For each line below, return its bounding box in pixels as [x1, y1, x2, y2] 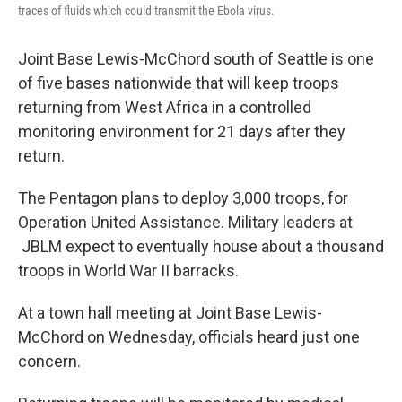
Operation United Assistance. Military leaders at [18, 213, 353, 232]
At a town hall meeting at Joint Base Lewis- [18, 303, 322, 323]
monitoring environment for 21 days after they [18, 122, 345, 142]
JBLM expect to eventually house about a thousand [18, 237, 384, 257]
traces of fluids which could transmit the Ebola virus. [18, 4, 275, 19]
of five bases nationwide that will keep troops [18, 74, 339, 93]
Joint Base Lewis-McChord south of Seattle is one [18, 49, 374, 69]
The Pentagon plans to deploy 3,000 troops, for [18, 188, 348, 208]
